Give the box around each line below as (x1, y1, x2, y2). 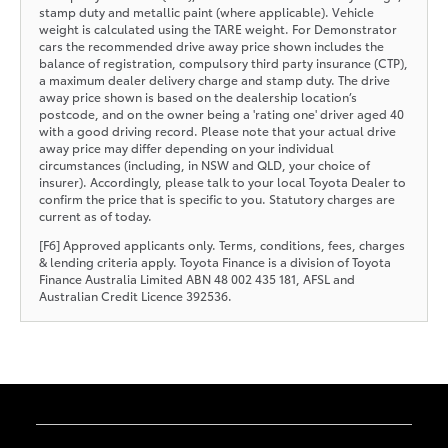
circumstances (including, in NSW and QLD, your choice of (38, 155, 370, 173)
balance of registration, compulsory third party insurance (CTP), (38, 53, 408, 71)
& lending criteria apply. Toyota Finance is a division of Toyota (38, 252, 391, 270)
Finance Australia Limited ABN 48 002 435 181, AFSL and (38, 269, 355, 287)
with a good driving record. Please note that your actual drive (38, 121, 396, 139)
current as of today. (38, 206, 152, 224)
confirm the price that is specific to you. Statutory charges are (38, 189, 395, 207)
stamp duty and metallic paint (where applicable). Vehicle (38, 2, 374, 20)
